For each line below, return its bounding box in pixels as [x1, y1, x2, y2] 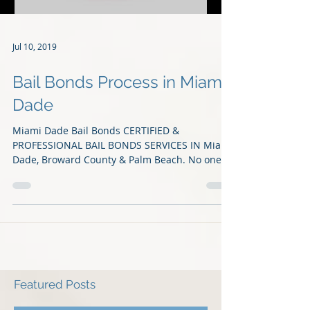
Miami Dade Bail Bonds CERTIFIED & [12, 152, 179, 165]
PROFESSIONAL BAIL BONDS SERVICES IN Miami [12, 166, 232, 179]
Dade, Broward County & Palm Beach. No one [12, 181, 221, 194]
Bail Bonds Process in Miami [12, 100, 226, 120]
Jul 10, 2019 [12, 69, 57, 80]
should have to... [12, 195, 89, 208]
